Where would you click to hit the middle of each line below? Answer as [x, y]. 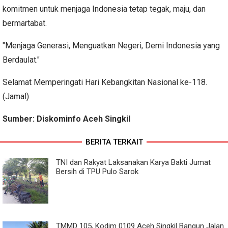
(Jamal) [16, 97]
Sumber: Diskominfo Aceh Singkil [66, 119]
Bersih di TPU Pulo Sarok [97, 172]
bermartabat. [25, 23]
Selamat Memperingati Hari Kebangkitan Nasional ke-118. [105, 82]
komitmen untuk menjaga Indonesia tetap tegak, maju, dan [104, 9]
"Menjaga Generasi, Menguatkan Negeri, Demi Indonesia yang [111, 46]
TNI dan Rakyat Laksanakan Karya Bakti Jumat [133, 163]
